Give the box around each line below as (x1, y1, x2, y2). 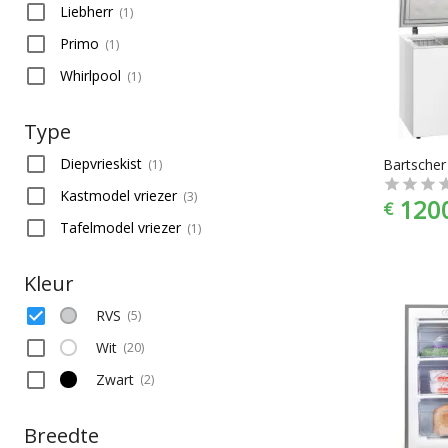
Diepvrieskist (60, 153, 142, 173)
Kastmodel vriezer (60, 185, 177, 205)
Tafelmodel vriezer (60, 217, 181, 237)
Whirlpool (60, 65, 121, 85)
